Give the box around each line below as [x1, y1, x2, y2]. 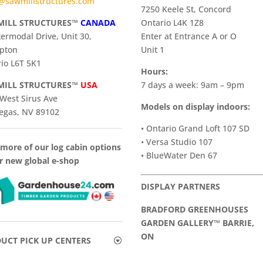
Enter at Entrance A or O [141, 30, 237, 42]
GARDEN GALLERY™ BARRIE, [141, 217, 255, 228]
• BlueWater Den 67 [141, 149, 218, 161]
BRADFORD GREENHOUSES [141, 203, 249, 215]
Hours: [141, 65, 168, 77]
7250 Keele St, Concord [141, 3, 232, 15]
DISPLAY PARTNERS [141, 180, 221, 192]
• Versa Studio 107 [141, 136, 213, 147]
